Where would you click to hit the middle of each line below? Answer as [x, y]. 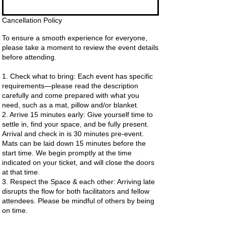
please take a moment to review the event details [80, 47]
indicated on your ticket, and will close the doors [78, 162]
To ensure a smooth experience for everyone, [75, 38]
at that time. [21, 172]
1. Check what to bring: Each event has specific [77, 76]
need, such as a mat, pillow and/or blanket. [70, 105]
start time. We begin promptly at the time [67, 153]
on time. [15, 210]
